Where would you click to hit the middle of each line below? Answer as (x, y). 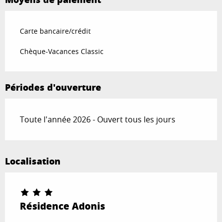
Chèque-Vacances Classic (62, 51)
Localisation (33, 161)
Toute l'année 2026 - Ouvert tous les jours (98, 119)
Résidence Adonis (62, 206)
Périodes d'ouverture (53, 87)
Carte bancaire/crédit (55, 31)
